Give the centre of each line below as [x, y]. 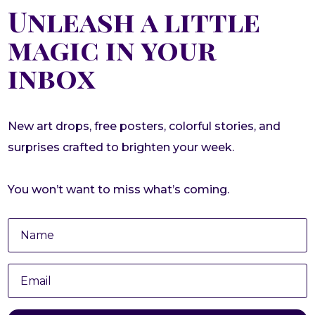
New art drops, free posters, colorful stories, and [144, 126]
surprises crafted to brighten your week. [121, 147]
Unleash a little [134, 20]
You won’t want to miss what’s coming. [119, 189]
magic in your [112, 49]
